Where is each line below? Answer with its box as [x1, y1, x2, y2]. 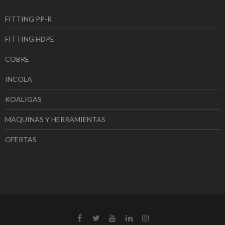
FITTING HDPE [5, 34, 54, 43]
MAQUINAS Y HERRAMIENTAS [5, 115, 105, 124]
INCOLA [5, 74, 32, 83]
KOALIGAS [5, 94, 42, 103]
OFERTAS [5, 135, 37, 144]
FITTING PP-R [5, 14, 52, 23]
